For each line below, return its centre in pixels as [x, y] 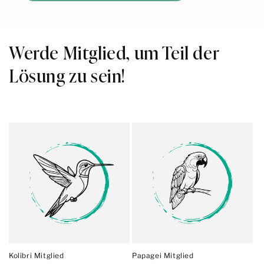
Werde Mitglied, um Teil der [114, 52]
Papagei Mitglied [163, 256]
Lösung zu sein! [67, 75]
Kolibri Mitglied [37, 256]
